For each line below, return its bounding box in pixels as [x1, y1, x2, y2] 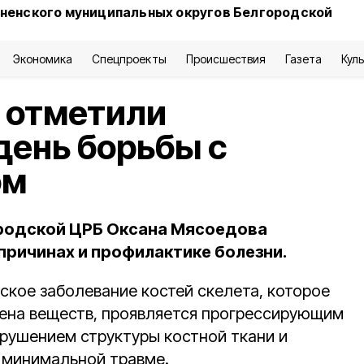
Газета [284, 52, 323, 66]
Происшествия [185, 52, 266, 66]
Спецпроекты [92, 52, 167, 66]
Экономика [12, 52, 73, 66]
